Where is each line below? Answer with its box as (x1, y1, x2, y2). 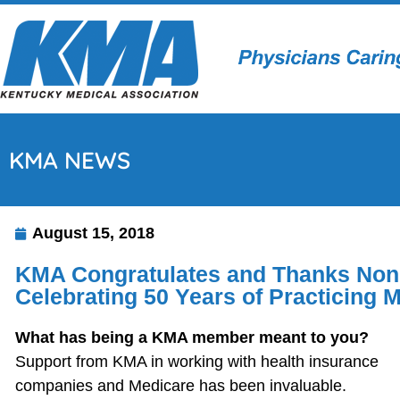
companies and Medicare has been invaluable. (15, 377, 346, 395)
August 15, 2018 (32, 224, 154, 242)
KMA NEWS (9, 146, 130, 175)
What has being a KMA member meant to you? (15, 329, 369, 346)
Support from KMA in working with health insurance (15, 353, 379, 371)
